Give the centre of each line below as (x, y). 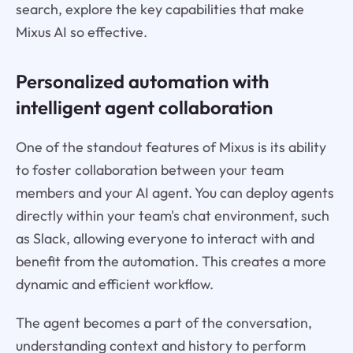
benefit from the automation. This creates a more (171, 262)
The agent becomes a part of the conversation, (163, 323)
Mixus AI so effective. (81, 32)
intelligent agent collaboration (144, 107)
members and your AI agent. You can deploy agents (175, 193)
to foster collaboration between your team (149, 170)
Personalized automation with (142, 81)
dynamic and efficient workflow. (114, 284)
